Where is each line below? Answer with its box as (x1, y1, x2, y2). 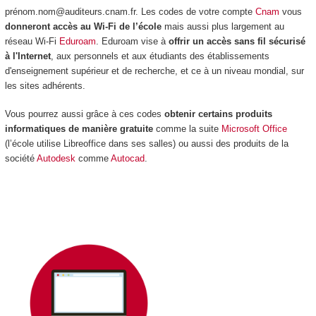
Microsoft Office (221, 123, 287, 135)
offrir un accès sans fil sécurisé (168, 35, 305, 47)
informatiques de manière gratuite (4, 123, 153, 135)
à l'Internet (4, 50, 51, 61)
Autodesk (36, 153, 75, 164)
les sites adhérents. (4, 80, 85, 91)
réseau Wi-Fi (4, 35, 59, 47)
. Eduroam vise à (95, 35, 169, 47)
